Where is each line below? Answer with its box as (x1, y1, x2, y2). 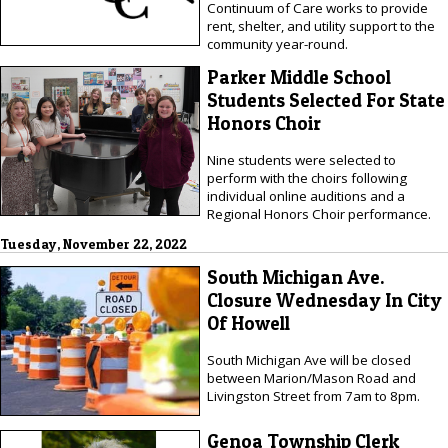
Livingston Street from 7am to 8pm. (206, 386, 420, 405)
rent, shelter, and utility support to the (206, 16, 435, 35)
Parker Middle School (206, 66, 391, 90)
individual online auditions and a (206, 186, 405, 205)
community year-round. (206, 34, 348, 53)
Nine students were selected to (206, 150, 396, 169)
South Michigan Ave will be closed (206, 350, 411, 369)
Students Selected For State (206, 89, 445, 113)
